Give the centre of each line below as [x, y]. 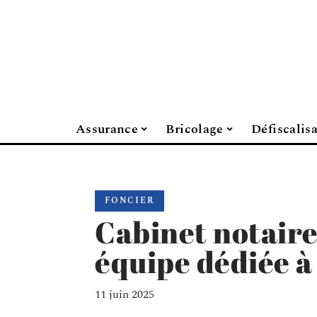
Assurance [107, 129]
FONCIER [129, 201]
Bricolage [195, 129]
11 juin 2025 [125, 294]
